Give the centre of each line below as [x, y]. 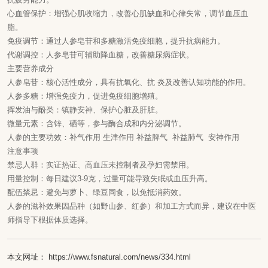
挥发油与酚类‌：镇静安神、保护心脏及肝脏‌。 [85, 110]
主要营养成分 [31, 68]
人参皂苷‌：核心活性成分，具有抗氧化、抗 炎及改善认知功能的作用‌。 [129, 82]
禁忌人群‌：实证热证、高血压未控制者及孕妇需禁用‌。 [100, 165]
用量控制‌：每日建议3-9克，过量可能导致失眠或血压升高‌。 [110, 179]
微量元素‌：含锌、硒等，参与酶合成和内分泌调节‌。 [97, 124]
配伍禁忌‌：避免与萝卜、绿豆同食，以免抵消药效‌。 [97, 192]
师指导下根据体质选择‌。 [50, 220]
